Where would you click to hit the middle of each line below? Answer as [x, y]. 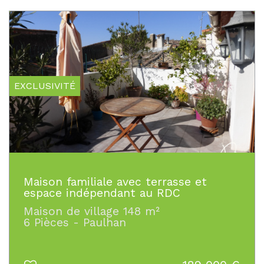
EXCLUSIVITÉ [45, 85]
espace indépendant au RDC [102, 193]
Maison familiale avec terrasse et [115, 181]
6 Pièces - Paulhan [75, 222]
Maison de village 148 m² [92, 211]
